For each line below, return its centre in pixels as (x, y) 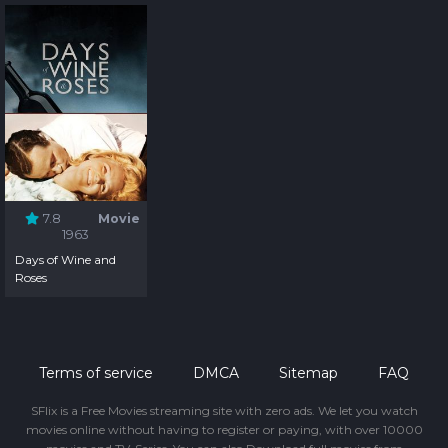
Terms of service (96, 372)
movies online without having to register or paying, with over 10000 (224, 429)
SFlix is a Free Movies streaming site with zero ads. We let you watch (224, 410)
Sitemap (308, 372)
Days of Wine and (66, 259)
